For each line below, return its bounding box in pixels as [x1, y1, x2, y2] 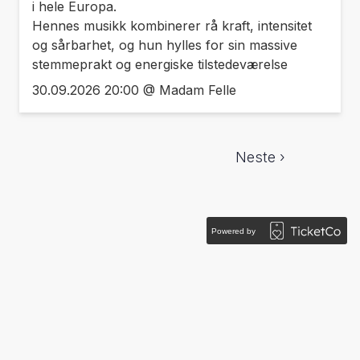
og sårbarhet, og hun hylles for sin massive [32, 37, 297, 54]
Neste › [235, 149, 285, 166]
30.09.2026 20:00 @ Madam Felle [32, 82, 236, 99]
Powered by [211, 226, 256, 235]
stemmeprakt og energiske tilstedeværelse [32, 56, 288, 73]
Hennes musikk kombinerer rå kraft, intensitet [32, 18, 312, 35]
